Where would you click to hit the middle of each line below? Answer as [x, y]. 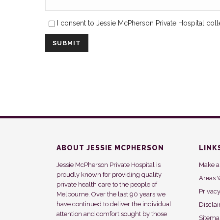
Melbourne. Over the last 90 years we [111, 194]
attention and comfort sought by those [112, 214]
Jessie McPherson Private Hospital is [109, 165]
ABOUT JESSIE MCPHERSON [110, 148]
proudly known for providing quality [109, 175]
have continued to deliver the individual [114, 204]
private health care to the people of [107, 185]
